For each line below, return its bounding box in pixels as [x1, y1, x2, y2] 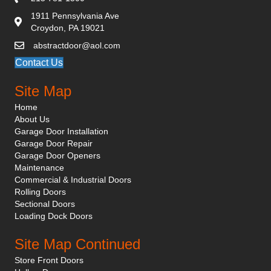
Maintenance [15, 163, 64, 173]
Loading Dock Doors [15, 211, 93, 221]
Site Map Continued [15, 236, 140, 253]
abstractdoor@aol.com [33, 41, 120, 51]
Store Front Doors [15, 255, 83, 266]
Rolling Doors [15, 187, 66, 197]
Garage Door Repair [15, 139, 93, 149]
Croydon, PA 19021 [31, 23, 105, 33]
